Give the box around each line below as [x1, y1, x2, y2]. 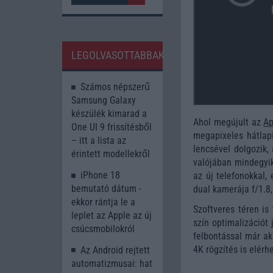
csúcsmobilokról [71, 222, 135, 235]
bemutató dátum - [71, 182, 141, 194]
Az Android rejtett [80, 244, 150, 256]
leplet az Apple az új [71, 209, 152, 221]
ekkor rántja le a [71, 196, 135, 208]
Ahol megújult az [193, 116, 264, 129]
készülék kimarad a [71, 107, 147, 119]
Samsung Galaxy [71, 94, 136, 106]
